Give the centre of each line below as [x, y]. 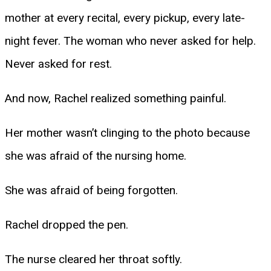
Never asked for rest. [58, 64]
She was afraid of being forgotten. [91, 190]
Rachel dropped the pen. [67, 224]
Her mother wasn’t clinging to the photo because [127, 132]
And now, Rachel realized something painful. [116, 98]
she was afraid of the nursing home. [96, 155]
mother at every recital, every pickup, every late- [125, 18]
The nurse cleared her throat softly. [93, 259]
